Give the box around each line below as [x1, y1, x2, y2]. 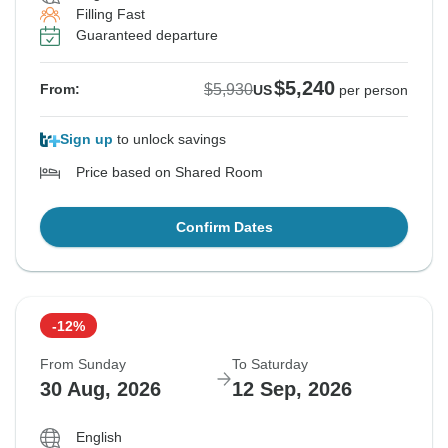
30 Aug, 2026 [40, 378, 161, 401]
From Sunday [40, 356, 126, 373]
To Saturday [232, 356, 308, 373]
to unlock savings [113, 131, 226, 148]
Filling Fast [76, 6, 145, 23]
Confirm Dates [175, 219, 273, 236]
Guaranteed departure [76, 27, 218, 44]
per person [339, 82, 408, 99]
